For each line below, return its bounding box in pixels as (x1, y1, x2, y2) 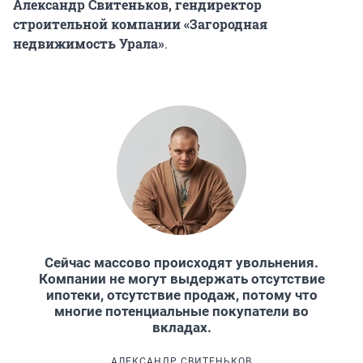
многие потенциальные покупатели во (54, 302, 309, 319)
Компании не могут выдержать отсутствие (38, 270, 325, 287)
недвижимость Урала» (13, 34, 164, 52)
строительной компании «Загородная (13, 15, 267, 32)
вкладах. (152, 318, 211, 335)
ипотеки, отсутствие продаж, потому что (45, 286, 318, 303)
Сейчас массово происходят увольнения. (45, 254, 318, 271)
